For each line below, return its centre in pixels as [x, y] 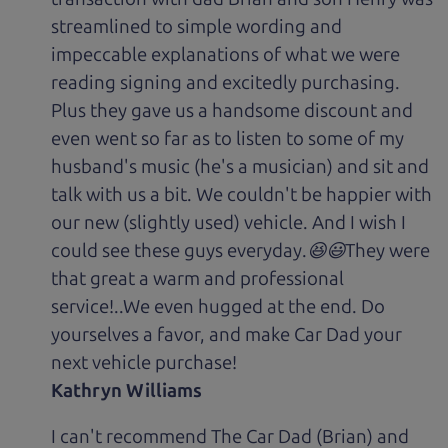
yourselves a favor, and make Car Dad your [227, 334]
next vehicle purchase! [144, 362]
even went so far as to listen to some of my [228, 138]
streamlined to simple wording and [197, 26]
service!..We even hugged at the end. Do [218, 306]
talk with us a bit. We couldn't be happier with [242, 194]
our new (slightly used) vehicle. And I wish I [229, 222]
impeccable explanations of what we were [226, 54]
